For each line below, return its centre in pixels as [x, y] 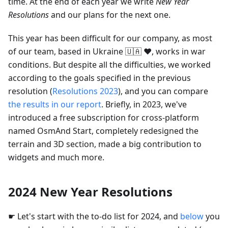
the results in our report [55, 105]
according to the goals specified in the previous [99, 78]
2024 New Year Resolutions [90, 192]
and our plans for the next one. [110, 15]
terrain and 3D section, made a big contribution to [105, 144]
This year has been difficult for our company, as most [110, 38]
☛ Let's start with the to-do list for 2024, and [94, 217]
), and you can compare [163, 91]
